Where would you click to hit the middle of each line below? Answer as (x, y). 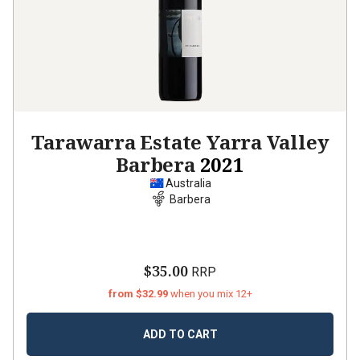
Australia (188, 183)
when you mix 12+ (211, 294)
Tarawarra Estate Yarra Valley (180, 142)
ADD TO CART (180, 334)
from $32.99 (139, 294)
